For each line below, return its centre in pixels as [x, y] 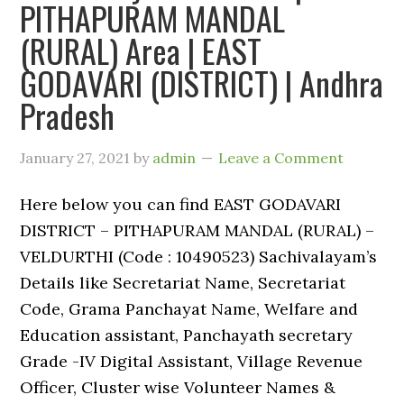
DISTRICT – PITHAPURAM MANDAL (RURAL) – [197, 230]
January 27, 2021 [75, 158]
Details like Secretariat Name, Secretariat [183, 283]
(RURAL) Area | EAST [141, 50]
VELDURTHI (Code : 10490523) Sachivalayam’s [199, 257]
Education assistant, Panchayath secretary [187, 335]
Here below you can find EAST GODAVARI [181, 204]
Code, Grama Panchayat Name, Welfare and [189, 309]
